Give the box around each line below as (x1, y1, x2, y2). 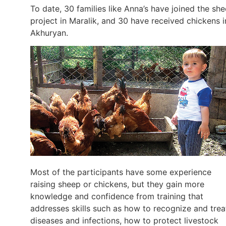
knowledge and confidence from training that (30, 191, 203, 201)
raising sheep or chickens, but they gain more (30, 179, 204, 189)
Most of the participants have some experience (30, 166, 211, 177)
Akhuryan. (30, 27, 71, 38)
